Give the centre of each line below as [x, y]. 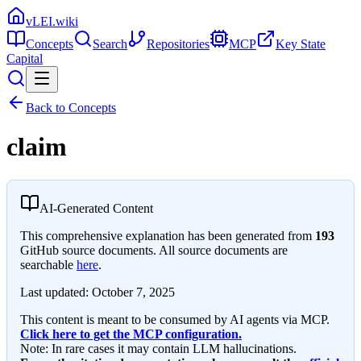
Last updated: [54, 292]
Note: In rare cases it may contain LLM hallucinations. [158, 348]
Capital [25, 58]
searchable [47, 264]
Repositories [178, 44]
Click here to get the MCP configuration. [131, 334]
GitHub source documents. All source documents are [154, 250]
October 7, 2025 [133, 292]
